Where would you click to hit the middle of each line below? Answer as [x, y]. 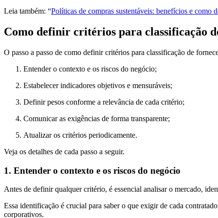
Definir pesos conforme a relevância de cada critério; [104, 102]
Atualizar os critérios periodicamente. [80, 135]
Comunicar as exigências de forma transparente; [97, 118]
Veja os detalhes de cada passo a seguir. [64, 151]
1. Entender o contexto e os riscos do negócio [92, 170]
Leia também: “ [27, 11]
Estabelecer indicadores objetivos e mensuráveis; [98, 85]
